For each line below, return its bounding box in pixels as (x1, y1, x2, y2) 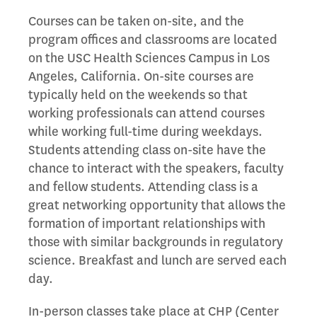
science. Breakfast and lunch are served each (28, 252, 287, 269)
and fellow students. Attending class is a (28, 178, 258, 195)
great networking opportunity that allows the (28, 197, 286, 214)
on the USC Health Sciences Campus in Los (28, 50, 270, 67)
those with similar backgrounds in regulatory (28, 234, 283, 250)
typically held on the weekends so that (28, 86, 248, 103)
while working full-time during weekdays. (28, 123, 263, 140)
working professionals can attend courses (28, 105, 265, 122)
